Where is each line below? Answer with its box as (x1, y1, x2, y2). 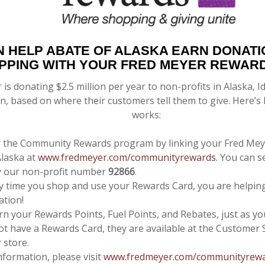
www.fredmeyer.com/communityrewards (38, 151, 216, 164)
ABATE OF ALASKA (46, 43, 172, 59)
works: (131, 108, 161, 122)
